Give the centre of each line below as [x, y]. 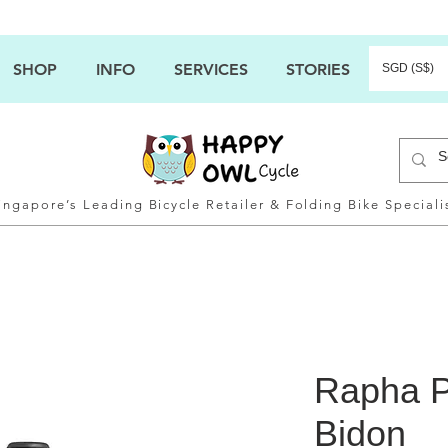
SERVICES [210, 69]
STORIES [318, 69]
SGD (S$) [408, 68]
